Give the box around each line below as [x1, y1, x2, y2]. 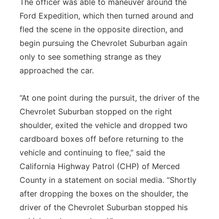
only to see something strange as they [20, 52, 161, 62]
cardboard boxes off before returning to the [20, 134, 183, 144]
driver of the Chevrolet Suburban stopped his [20, 202, 188, 212]
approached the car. [20, 66, 94, 75]
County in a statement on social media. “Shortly [20, 175, 197, 185]
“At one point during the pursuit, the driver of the [20, 93, 199, 103]
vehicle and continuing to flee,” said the [20, 148, 165, 157]
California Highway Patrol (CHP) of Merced [20, 161, 180, 171]
